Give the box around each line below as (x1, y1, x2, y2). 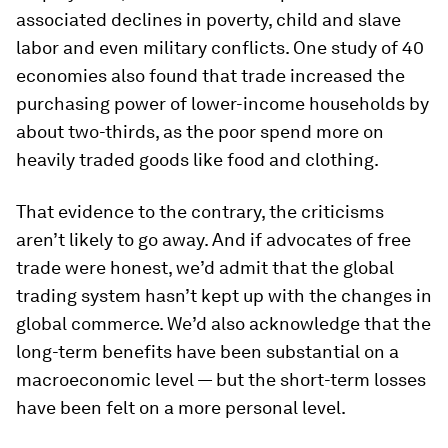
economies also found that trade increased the (16, 65, 405, 86)
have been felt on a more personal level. (16, 397, 346, 418)
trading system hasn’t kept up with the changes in (16, 285, 432, 306)
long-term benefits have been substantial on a (16, 341, 399, 362)
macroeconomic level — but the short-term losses (16, 369, 426, 390)
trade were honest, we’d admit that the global (16, 257, 394, 278)
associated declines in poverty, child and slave (16, 9, 401, 30)
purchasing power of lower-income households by (16, 93, 429, 114)
